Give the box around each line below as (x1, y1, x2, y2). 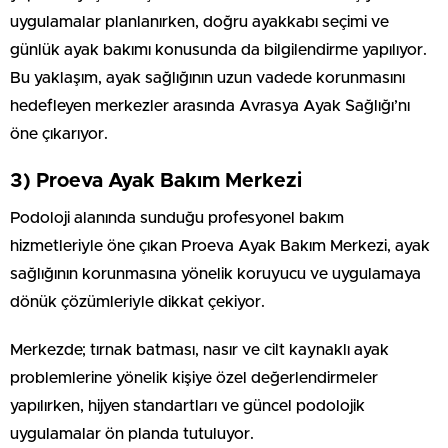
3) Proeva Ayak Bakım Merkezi (10, 171, 302, 192)
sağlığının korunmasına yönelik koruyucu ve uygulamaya (10, 266, 421, 283)
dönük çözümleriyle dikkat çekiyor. (10, 294, 265, 311)
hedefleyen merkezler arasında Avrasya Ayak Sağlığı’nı (10, 98, 410, 115)
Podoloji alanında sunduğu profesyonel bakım (10, 210, 344, 227)
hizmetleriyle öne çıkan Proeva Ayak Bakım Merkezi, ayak (10, 238, 430, 255)
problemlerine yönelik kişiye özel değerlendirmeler (10, 370, 378, 387)
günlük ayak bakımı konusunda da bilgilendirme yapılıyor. (10, 42, 427, 59)
